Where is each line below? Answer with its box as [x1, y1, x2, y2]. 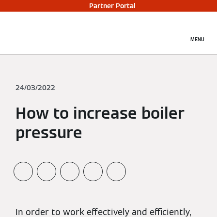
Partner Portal [89, 1, 136, 10]
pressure [15, 123, 82, 142]
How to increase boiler [15, 103, 185, 123]
